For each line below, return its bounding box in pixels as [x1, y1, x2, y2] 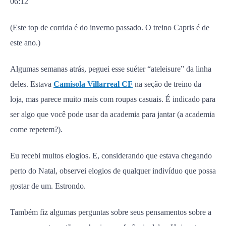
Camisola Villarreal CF [53, 80, 133, 88]
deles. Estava [10, 80, 53, 88]
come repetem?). [10, 125, 63, 134]
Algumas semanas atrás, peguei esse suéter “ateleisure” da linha [10, 65, 211, 73]
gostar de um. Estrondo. [10, 182, 86, 190]
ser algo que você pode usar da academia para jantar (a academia [10, 110, 215, 119]
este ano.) [10, 38, 40, 47]
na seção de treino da [133, 80, 201, 88]
